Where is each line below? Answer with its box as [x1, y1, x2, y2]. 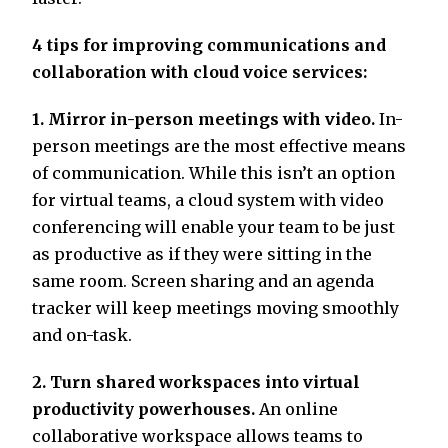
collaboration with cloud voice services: [32, 62, 367, 83]
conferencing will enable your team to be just [32, 217, 395, 238]
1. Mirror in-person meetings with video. [32, 109, 375, 130]
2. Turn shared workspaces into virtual [32, 372, 360, 393]
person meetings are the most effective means [32, 136, 406, 157]
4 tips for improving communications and [32, 35, 386, 56]
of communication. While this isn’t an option [32, 163, 395, 184]
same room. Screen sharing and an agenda [32, 271, 374, 292]
